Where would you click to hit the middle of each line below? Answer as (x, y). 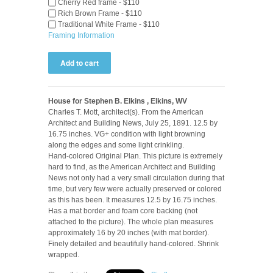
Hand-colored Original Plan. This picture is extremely (135, 156)
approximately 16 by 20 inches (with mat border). (129, 232)
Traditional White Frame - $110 (108, 24)
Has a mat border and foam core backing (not (123, 211)
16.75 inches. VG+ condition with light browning (127, 134)
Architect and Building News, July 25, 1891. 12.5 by (133, 123)
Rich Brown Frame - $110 (99, 13)
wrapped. (64, 254)
